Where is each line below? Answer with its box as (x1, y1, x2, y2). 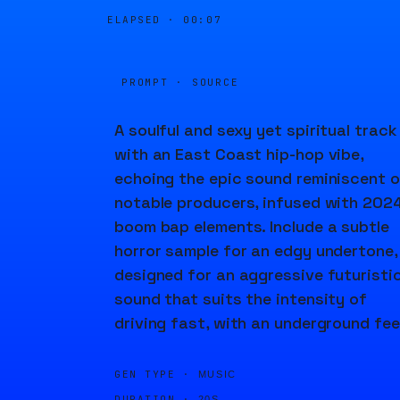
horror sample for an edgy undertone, (114, 240, 397, 261)
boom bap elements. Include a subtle (114, 216, 389, 237)
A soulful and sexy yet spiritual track (114, 120, 397, 140)
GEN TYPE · (114, 368, 191, 380)
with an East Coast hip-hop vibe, (114, 144, 364, 164)
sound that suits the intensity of (114, 288, 368, 309)
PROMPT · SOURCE (121, 76, 239, 88)
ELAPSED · (107, 13, 184, 26)
